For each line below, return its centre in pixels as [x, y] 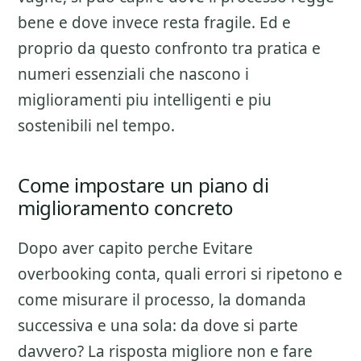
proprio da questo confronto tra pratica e [169, 48]
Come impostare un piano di [143, 185]
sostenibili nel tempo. [96, 126]
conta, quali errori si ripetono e [227, 274]
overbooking [64, 274]
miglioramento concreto [126, 207]
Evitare [228, 248]
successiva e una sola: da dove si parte [158, 326]
